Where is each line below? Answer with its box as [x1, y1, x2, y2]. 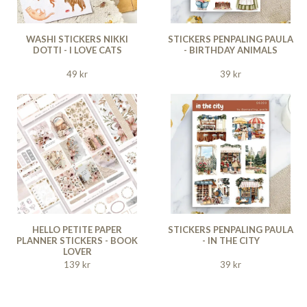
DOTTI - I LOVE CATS [32, 44, 122, 56]
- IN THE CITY [201, 234, 260, 246]
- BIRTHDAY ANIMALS [184, 44, 278, 56]
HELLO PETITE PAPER [32, 223, 122, 235]
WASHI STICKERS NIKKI [26, 33, 128, 45]
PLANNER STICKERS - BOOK [16, 234, 138, 246]
